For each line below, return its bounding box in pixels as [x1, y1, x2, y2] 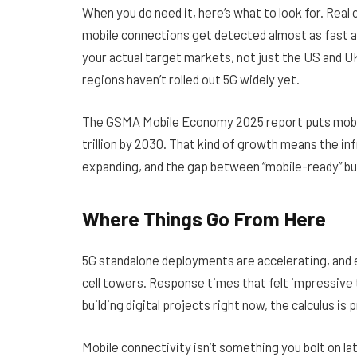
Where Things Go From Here [82, 206, 326, 230]
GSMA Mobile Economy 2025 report [106, 113, 303, 130]
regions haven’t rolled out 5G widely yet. [82, 70, 300, 87]
